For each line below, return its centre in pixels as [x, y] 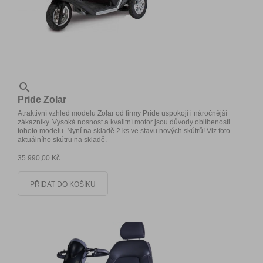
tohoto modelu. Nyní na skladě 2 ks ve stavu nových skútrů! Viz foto [124, 131]
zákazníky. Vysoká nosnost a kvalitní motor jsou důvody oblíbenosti [124, 122]
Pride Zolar [42, 99]
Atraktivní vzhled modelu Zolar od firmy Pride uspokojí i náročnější [122, 113]
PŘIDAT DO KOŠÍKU [63, 184]
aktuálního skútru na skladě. [63, 139]
